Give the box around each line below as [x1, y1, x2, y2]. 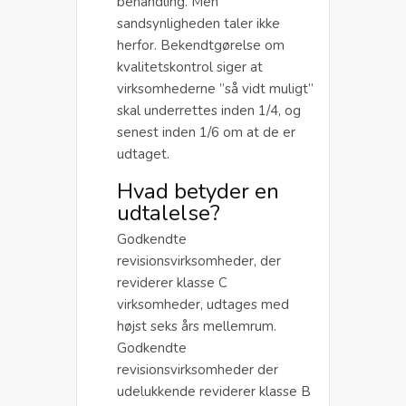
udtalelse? [117, 198, 220, 227]
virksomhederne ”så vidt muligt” [117, 79, 314, 98]
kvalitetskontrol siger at [117, 57, 263, 76]
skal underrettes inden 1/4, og [117, 101, 301, 120]
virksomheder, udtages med [117, 295, 289, 314]
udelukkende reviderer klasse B [117, 382, 311, 401]
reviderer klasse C [117, 273, 227, 292]
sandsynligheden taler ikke [117, 14, 280, 33]
